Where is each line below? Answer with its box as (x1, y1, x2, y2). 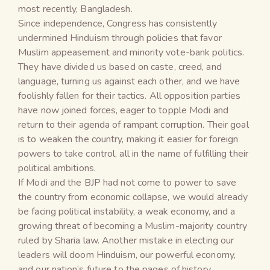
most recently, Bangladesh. (18, 2, 133, 16)
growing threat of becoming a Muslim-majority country (18, 219, 248, 233)
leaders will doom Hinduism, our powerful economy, (18, 248, 236, 262)
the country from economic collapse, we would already (18, 190, 248, 204)
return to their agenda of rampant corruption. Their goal (18, 118, 249, 131)
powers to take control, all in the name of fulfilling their (18, 146, 248, 160)
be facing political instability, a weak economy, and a (18, 204, 236, 218)
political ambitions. (18, 161, 96, 175)
